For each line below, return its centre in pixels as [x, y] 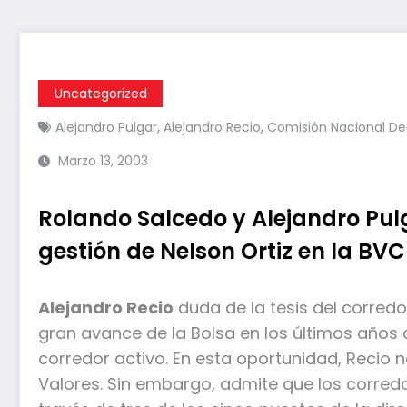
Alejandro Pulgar [106, 127]
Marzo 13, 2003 [103, 160]
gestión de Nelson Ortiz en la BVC [222, 251]
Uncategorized [100, 93]
